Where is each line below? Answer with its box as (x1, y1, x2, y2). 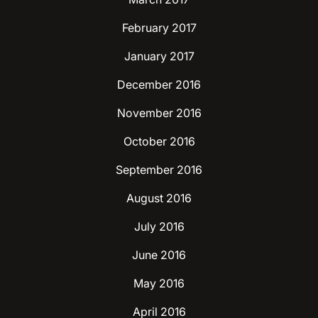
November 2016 (116, 105, 202, 120)
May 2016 (133, 275, 185, 290)
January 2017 (124, 48, 194, 63)
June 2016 (132, 247, 186, 262)
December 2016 (117, 77, 201, 92)
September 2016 (116, 162, 202, 177)
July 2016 (133, 219, 185, 234)
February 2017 (121, 20, 197, 35)
